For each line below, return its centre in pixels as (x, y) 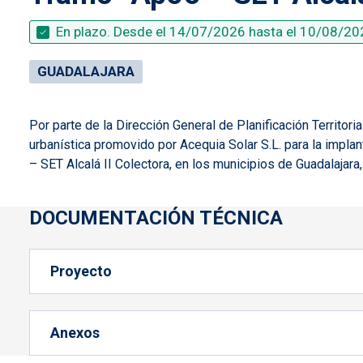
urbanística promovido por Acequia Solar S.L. (157, 145)
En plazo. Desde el (111, 32)
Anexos (75, 333)
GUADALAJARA (86, 71)
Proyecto (81, 271)
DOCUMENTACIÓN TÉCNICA (156, 218)
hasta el (273, 32)
